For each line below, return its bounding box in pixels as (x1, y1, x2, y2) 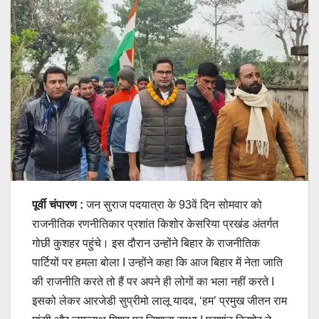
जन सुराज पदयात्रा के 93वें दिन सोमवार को (86, 198, 262, 211)
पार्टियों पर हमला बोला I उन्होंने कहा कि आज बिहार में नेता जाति (32, 256, 283, 268)
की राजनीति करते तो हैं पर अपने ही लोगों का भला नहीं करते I (32, 275, 274, 288)
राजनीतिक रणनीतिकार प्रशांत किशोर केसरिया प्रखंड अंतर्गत (32, 217, 278, 230)
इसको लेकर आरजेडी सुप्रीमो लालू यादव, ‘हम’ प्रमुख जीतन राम (32, 294, 287, 307)
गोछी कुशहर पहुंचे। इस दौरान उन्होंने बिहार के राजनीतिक (32, 236, 260, 249)
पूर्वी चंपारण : (32, 198, 86, 211)
